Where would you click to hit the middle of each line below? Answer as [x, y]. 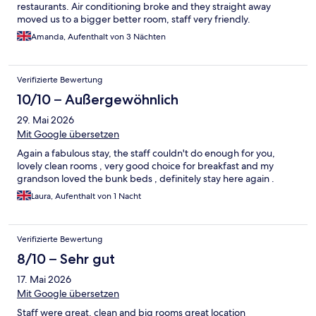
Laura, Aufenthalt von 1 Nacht [86, 196]
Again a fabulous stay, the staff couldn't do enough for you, [146, 153]
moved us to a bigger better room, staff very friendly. [134, 19]
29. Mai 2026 [45, 120]
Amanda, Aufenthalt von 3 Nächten [98, 37]
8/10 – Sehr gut [66, 259]
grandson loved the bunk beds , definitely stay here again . [146, 179]
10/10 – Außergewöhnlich [98, 100]
